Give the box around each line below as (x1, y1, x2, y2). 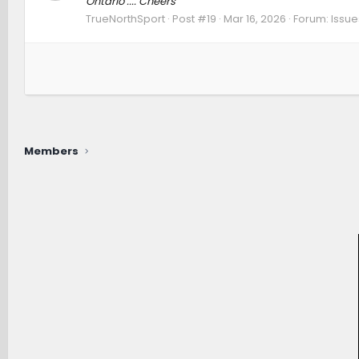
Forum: (292, 10, 331, 26)
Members (23, 143, 79, 159)
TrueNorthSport (85, 10, 165, 26)
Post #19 (171, 10, 216, 26)
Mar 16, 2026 (223, 10, 286, 26)
